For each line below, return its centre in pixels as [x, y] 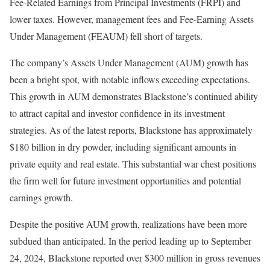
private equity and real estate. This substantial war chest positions [133, 163]
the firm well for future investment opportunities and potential [125, 180]
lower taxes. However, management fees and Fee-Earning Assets [132, 19]
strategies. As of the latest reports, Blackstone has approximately [131, 130]
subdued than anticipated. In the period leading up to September [130, 240]
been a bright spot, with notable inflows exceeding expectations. [130, 79]
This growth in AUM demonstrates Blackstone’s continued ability [134, 96]
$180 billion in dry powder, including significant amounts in [123, 146]
